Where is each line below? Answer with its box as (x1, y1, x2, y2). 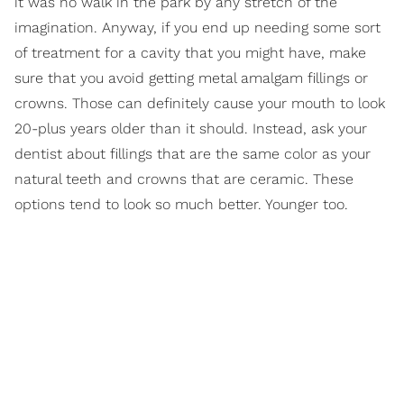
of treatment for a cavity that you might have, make (14, 44, 366, 62)
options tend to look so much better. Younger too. (14, 196, 348, 214)
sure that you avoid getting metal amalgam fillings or (14, 69, 368, 87)
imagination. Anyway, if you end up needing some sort (14, 19, 381, 37)
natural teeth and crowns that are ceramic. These (14, 170, 353, 188)
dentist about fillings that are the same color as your (14, 145, 371, 163)
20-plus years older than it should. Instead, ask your (14, 120, 367, 138)
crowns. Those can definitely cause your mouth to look (14, 95, 385, 113)
